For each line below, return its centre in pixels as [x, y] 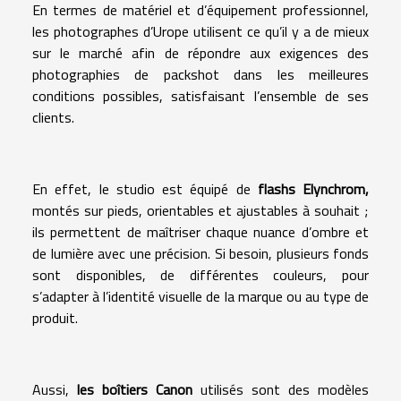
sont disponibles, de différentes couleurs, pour [200, 275]
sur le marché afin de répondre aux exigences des [200, 53]
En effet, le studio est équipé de [141, 189]
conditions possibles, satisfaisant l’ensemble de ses [200, 96]
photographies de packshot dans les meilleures [200, 75]
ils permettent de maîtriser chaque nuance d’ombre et [200, 232]
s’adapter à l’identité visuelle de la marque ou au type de [200, 297]
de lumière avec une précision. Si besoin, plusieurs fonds [200, 254]
